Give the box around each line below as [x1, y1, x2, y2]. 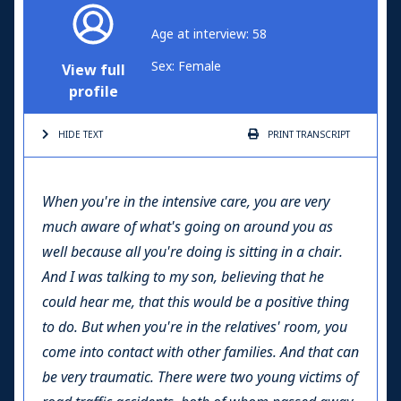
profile [68, 81, 118, 102]
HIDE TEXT [58, 127, 103, 141]
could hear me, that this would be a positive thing [42, 291, 349, 312]
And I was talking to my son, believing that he [42, 266, 324, 287]
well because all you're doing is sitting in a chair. [42, 241, 343, 262]
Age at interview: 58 [151, 24, 267, 43]
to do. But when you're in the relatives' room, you [42, 316, 347, 337]
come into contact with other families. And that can [42, 341, 359, 363]
